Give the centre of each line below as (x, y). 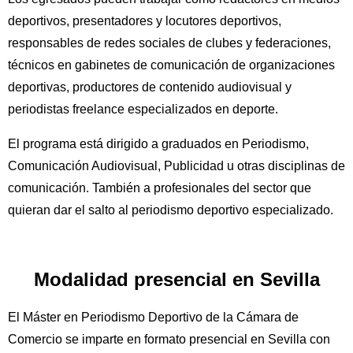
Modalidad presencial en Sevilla (176, 280)
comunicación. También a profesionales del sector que (160, 188)
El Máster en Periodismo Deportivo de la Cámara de (153, 318)
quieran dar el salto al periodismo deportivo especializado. (171, 210)
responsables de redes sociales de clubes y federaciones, (169, 43)
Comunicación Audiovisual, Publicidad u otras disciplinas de (176, 166)
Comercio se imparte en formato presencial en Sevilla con (169, 340)
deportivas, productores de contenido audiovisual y (150, 87)
